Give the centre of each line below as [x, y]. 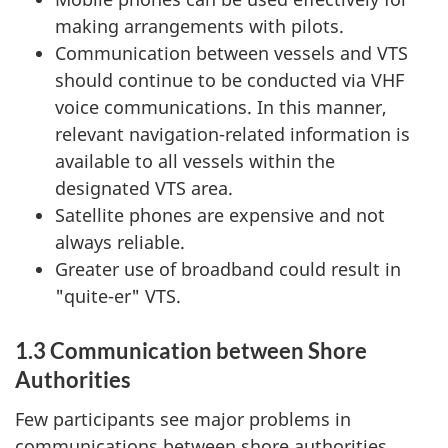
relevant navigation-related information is [232, 134]
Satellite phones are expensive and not [220, 215]
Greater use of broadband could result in [228, 269]
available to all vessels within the [195, 161]
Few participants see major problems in [183, 418]
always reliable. [120, 242]
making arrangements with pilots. [199, 26]
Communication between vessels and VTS [231, 53]
